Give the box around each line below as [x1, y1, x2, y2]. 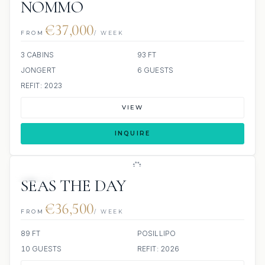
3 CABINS [21, 50, 54, 59]
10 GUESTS [21, 244, 62, 253]
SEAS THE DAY [21, 176, 126, 196]
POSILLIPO [137, 229, 176, 238]
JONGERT [21, 66, 56, 75]
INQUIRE [114, 130, 151, 137]
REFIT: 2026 [137, 244, 180, 253]
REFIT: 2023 [21, 81, 63, 90]
